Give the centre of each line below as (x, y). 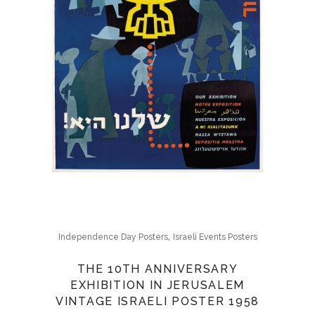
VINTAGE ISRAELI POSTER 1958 (157, 301)
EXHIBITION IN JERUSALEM (157, 285)
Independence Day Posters (113, 237)
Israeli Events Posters (215, 237)
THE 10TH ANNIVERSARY (157, 269)
